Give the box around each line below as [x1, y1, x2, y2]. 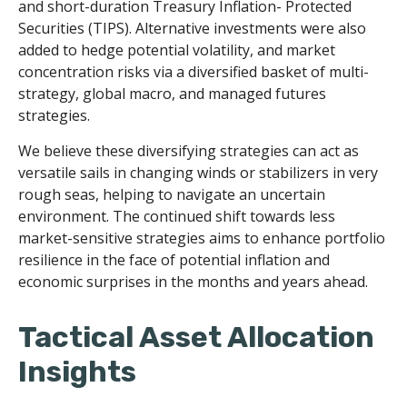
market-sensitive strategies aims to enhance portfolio [18, 228, 385, 249]
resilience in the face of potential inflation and [18, 250, 330, 271]
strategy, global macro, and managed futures [18, 84, 326, 104]
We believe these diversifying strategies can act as [18, 141, 359, 162]
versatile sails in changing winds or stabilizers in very [18, 163, 378, 184]
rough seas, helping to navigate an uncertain [18, 184, 325, 205]
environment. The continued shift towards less [18, 206, 335, 227]
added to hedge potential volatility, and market [18, 40, 335, 61]
